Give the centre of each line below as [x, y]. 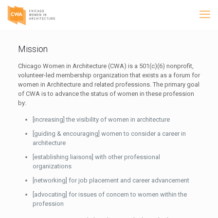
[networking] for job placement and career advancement [111, 180]
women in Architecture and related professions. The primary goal [109, 84]
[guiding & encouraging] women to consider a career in [109, 134]
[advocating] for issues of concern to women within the [109, 194]
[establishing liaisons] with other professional [96, 157]
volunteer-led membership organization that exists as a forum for [109, 75]
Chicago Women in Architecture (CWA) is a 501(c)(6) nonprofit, [106, 66]
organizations [52, 166]
